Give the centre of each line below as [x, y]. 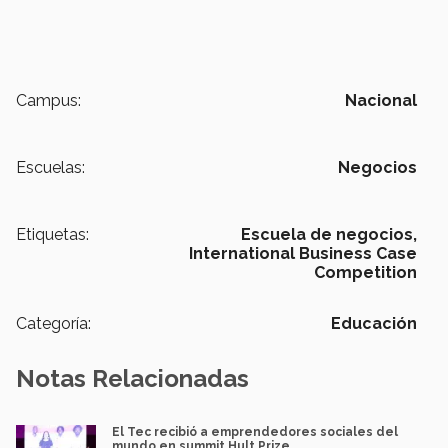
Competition [365, 273]
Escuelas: [50, 168]
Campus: [48, 101]
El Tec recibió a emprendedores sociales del [255, 432]
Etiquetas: [52, 235]
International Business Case [303, 254]
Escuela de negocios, [329, 235]
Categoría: [53, 324]
